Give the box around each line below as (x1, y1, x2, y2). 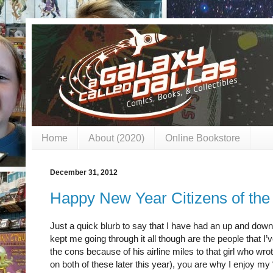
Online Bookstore (165, 132, 240, 143)
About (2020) (88, 132, 144, 143)
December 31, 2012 (50, 168, 118, 177)
